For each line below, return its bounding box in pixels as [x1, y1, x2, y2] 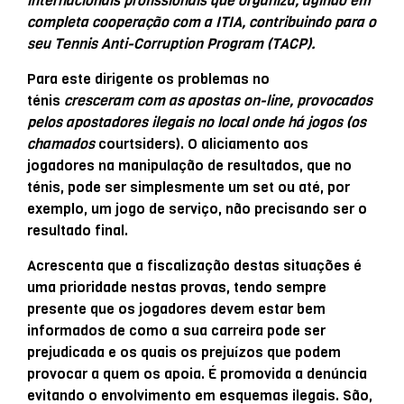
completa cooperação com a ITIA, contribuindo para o [27, 12, 376, 32]
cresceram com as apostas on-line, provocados [64, 90, 372, 110]
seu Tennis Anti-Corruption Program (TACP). [27, 33, 316, 53]
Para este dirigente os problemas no [27, 69, 270, 88]
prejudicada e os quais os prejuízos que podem [27, 342, 341, 362]
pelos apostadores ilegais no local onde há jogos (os [27, 112, 366, 132]
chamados [27, 133, 98, 153]
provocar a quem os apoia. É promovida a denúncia [27, 363, 367, 383]
